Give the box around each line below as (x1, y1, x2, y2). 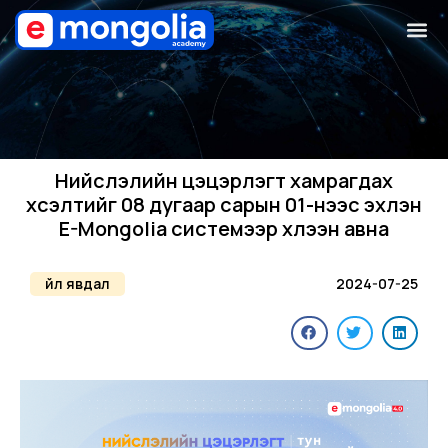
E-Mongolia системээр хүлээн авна (59, 214, 389, 242)
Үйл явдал (45, 273, 110, 293)
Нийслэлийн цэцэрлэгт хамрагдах (55, 166, 393, 194)
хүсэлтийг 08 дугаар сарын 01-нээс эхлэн (26, 190, 422, 218)
